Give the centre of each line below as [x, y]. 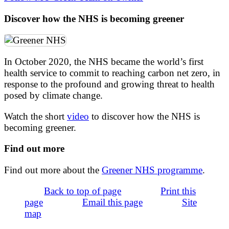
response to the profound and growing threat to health [109, 84]
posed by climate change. [53, 95]
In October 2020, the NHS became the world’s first [104, 62]
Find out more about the [53, 170]
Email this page [112, 202]
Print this [178, 191]
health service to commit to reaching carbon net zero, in [112, 73]
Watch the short [36, 117]
